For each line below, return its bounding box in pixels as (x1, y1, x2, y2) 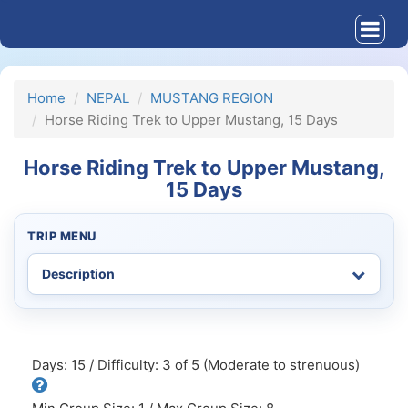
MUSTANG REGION (150, 89, 273, 107)
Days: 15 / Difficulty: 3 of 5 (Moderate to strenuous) (32, 356, 360, 373)
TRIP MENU (27, 229, 97, 243)
